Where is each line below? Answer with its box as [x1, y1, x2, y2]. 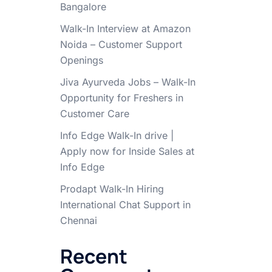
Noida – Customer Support [59, 38, 182, 50]
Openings [59, 54, 103, 66]
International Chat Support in [59, 199, 191, 211]
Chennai [59, 214, 97, 226]
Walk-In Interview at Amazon [59, 22, 191, 35]
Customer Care [59, 107, 129, 120]
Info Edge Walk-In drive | [59, 129, 174, 141]
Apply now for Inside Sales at [59, 145, 194, 157]
